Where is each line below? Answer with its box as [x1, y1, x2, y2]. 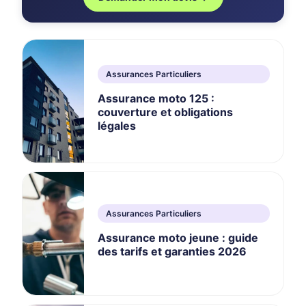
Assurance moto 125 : [98, 91, 214, 105]
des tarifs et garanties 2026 [98, 244, 247, 258]
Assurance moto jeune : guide [98, 230, 258, 245]
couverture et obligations [98, 105, 233, 119]
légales [98, 118, 136, 133]
